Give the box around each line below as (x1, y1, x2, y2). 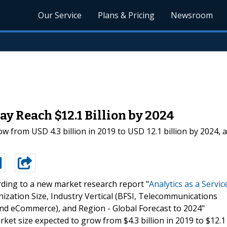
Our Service (38, 10, 82, 21)
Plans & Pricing (98, 10, 155, 21)
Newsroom (171, 10, 213, 21)
